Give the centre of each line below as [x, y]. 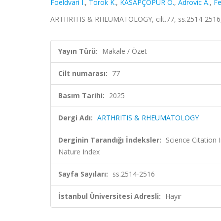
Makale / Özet [125, 51]
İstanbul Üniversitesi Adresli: [110, 196]
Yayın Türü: [78, 51]
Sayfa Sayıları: [83, 174]
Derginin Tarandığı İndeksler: [110, 140]
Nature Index [79, 152]
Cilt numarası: [83, 73]
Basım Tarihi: [81, 95]
